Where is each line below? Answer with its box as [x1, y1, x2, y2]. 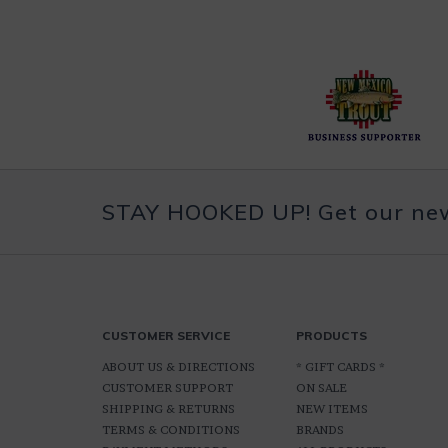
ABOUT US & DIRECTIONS [102, 359, 255, 374]
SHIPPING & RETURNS [102, 401, 235, 416]
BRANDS [295, 422, 344, 437]
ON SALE [295, 380, 347, 395]
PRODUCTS [295, 328, 367, 343]
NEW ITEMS [295, 401, 368, 416]
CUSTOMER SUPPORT [102, 380, 233, 395]
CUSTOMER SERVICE [102, 328, 230, 343]
